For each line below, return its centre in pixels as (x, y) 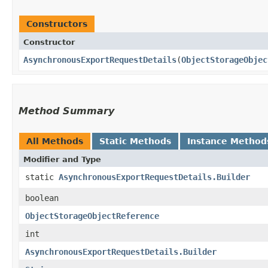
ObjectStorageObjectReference (92, 216)
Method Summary (66, 111)
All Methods (55, 141)
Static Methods (135, 141)
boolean (42, 198)
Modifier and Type (62, 159)
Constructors (57, 24)
